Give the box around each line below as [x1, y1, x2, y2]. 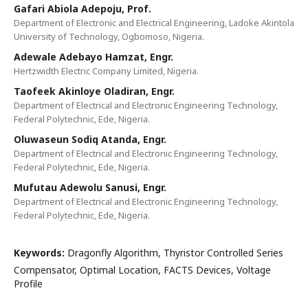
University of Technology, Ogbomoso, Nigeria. [14, 30, 204, 43]
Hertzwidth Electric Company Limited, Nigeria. [14, 65, 199, 77]
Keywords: [14, 246, 67, 259]
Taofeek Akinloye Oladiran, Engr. [14, 85, 175, 98]
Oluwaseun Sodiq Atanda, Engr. [14, 133, 166, 146]
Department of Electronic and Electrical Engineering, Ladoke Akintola [14, 16, 294, 29]
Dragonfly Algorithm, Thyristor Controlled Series [67, 246, 283, 259]
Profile [14, 277, 43, 290]
